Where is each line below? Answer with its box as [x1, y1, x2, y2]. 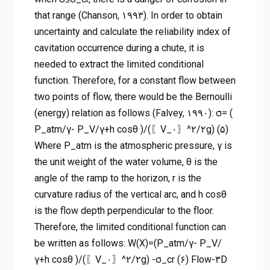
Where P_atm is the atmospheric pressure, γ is [34, 140, 232, 152]
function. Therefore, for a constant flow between [34, 75, 236, 87]
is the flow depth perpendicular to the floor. [34, 205, 214, 217]
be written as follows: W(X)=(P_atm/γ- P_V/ [34, 237, 222, 250]
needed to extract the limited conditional [34, 58, 204, 71]
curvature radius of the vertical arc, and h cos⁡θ [34, 189, 227, 201]
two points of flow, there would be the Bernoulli [34, 91, 232, 103]
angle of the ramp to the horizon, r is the [34, 172, 201, 184]
